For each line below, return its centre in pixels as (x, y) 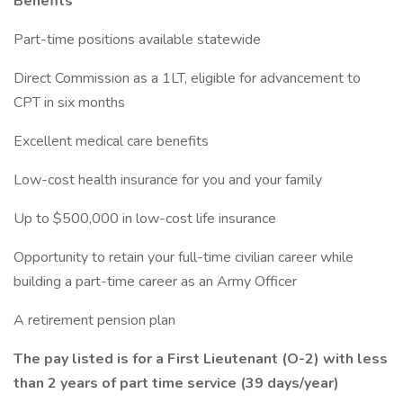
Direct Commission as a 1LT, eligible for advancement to (187, 78)
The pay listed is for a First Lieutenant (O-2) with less (201, 359)
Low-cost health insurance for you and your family (168, 180)
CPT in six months (69, 103)
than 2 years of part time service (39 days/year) (176, 383)
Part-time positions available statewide (137, 40)
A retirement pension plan (94, 320)
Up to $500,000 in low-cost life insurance (145, 219)
